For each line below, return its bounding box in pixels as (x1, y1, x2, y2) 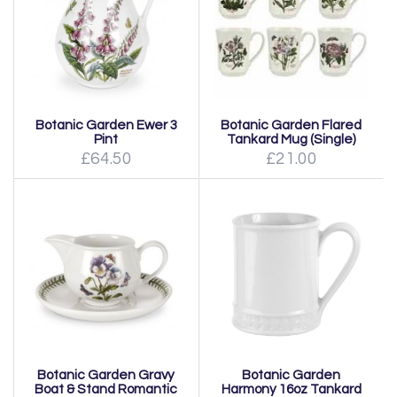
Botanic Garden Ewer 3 (35, 117, 177, 132)
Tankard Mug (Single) (226, 131, 356, 146)
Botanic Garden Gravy (37, 367, 175, 382)
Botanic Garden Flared (221, 117, 362, 132)
